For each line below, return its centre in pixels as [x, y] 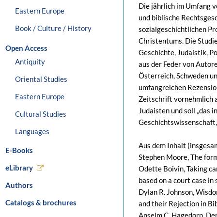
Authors [19, 185]
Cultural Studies [41, 114]
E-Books [19, 150]
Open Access [26, 48]
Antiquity [30, 62]
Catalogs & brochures [41, 202]
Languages [32, 131]
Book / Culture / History [53, 28]
